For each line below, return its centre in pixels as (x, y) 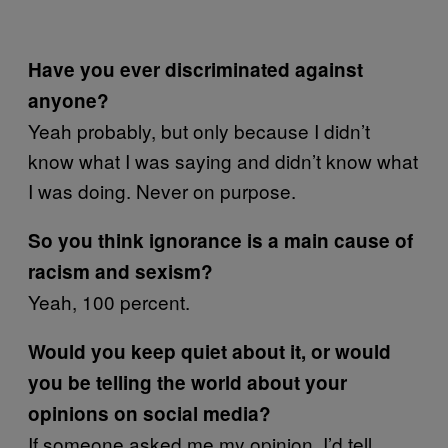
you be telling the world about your (187, 383)
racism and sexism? (120, 272)
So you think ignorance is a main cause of (220, 241)
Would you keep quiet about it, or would (209, 352)
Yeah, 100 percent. (109, 302)
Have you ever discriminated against (195, 70)
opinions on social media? (149, 414)
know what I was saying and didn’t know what (223, 161)
